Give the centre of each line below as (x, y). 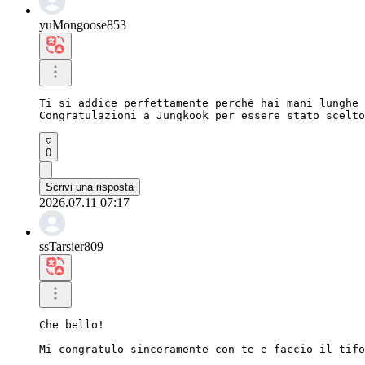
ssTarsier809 (71, 246)
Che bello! (72, 324)
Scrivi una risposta (90, 187)
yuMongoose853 (83, 24)
